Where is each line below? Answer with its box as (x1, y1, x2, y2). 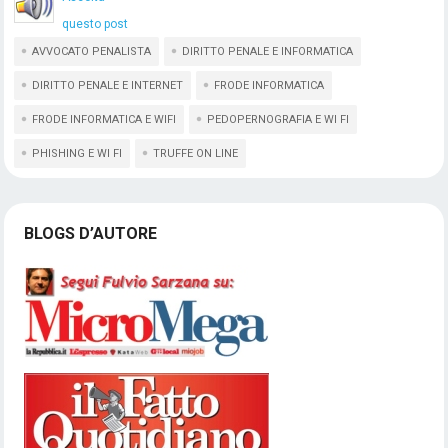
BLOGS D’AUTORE (24, 224, 158, 243)
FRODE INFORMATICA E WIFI (32, 113, 177, 126)
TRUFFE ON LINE (153, 147, 239, 160)
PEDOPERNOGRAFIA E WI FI (207, 113, 350, 126)
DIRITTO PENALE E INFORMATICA (182, 45, 354, 58)
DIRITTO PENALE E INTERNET (32, 79, 184, 92)
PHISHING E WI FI (32, 147, 123, 160)
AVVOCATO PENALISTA (32, 45, 152, 58)
